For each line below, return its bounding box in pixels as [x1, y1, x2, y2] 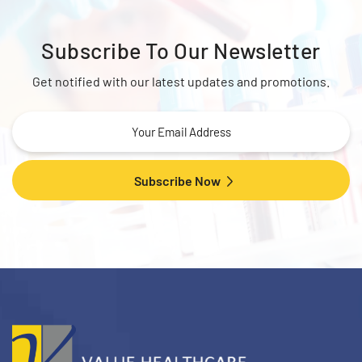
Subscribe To [41, 37, 175, 63]
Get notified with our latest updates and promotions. [32, 74, 330, 89]
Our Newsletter [174, 37, 321, 63]
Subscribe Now [133, 172, 223, 188]
